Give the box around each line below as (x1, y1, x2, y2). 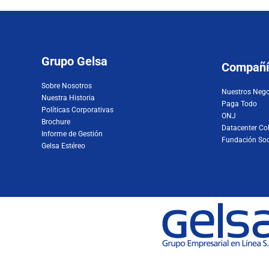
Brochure (41, 118, 70, 127)
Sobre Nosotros (41, 82, 92, 91)
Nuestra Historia (41, 94, 95, 103)
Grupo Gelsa (41, 54, 107, 69)
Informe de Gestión (41, 130, 103, 139)
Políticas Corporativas (41, 106, 113, 115)
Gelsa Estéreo (41, 142, 85, 151)
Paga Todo (222, 100, 258, 109)
